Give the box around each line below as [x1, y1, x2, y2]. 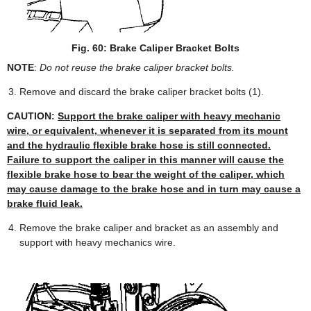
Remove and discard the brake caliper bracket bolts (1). [19, 86, 264, 98]
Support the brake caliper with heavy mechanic [58, 110, 280, 122]
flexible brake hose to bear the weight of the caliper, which [7, 169, 285, 180]
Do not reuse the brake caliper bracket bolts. [37, 62, 235, 74]
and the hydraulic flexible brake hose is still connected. [7, 140, 271, 151]
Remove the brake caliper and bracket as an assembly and [19, 222, 278, 234]
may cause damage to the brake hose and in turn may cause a [7, 183, 301, 195]
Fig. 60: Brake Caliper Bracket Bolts [72, 42, 239, 54]
